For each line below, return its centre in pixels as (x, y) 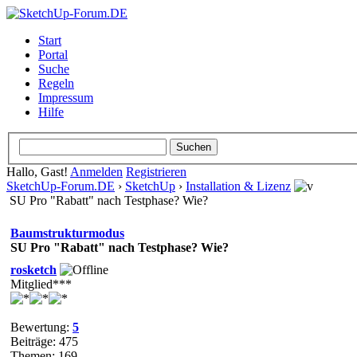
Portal (53, 55)
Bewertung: (41, 327)
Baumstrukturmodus (67, 233)
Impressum (66, 98)
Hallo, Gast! (38, 171)
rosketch (33, 269)
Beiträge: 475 (44, 341)
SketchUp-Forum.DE (61, 186)
